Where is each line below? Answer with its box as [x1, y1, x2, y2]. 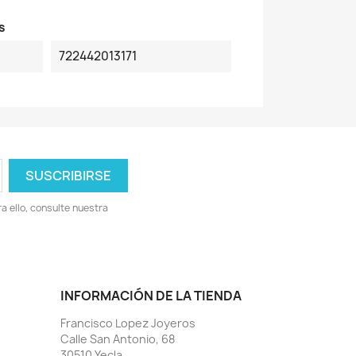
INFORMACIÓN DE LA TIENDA [60, 287, 242, 304]
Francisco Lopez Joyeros [60, 315, 195, 331]
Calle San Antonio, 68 [60, 331, 175, 346]
